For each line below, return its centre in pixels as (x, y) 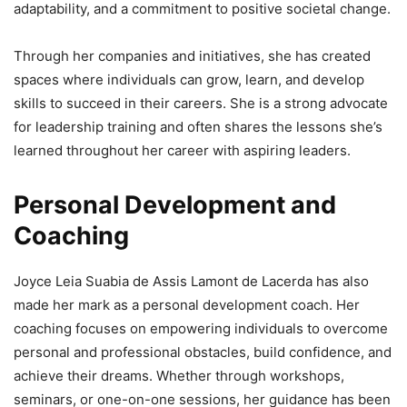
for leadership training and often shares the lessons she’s (198, 127)
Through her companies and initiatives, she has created (192, 56)
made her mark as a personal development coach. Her (187, 305)
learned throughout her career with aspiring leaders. (182, 151)
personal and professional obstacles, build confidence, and (203, 352)
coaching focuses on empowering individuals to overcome (201, 329)
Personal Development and (175, 205)
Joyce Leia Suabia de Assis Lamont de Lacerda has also (191, 282)
